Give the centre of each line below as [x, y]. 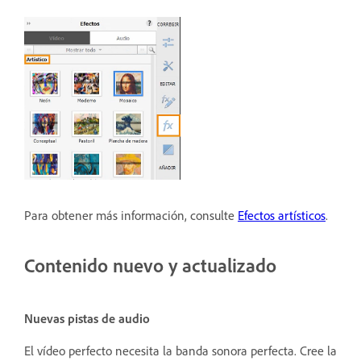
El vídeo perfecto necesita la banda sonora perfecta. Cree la [180, 350]
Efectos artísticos [282, 215]
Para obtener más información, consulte [131, 215]
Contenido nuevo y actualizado [150, 265]
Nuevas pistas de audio [87, 318]
